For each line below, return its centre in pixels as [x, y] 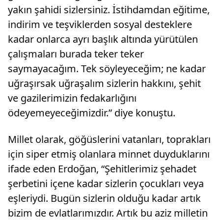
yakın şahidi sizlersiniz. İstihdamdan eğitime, [109, 10]
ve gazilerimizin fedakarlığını [72, 98]
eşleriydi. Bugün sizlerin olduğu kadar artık [104, 198]
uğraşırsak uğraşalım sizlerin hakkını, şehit [104, 83]
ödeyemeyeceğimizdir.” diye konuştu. [92, 113]
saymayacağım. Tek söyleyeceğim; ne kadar [107, 69]
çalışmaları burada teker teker [76, 54]
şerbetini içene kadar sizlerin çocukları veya [106, 184]
